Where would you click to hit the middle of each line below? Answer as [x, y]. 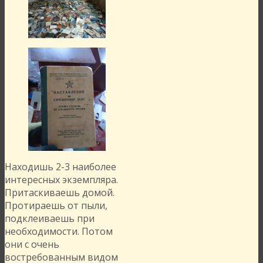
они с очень [32, 245]
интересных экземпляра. [61, 180]
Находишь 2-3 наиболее [60, 167]
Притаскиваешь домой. [60, 193]
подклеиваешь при [50, 219]
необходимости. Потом [59, 232]
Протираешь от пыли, [56, 206]
